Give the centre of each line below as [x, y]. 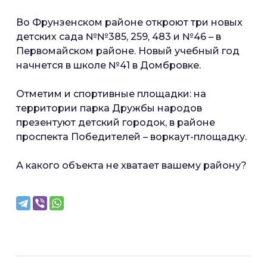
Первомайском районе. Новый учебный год [128, 51]
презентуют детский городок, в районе [116, 122]
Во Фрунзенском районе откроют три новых [129, 22]
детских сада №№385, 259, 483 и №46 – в [119, 36]
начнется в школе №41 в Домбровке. [108, 65]
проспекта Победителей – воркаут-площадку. [131, 136]
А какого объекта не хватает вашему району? [131, 165]
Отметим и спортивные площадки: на [111, 94]
